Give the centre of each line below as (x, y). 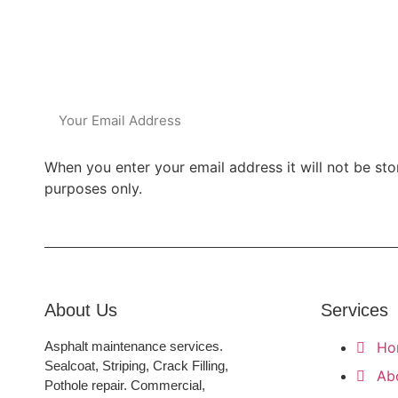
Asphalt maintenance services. (134, 346)
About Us (81, 310)
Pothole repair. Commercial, (125, 386)
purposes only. (93, 188)
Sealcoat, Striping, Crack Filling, (136, 366)
